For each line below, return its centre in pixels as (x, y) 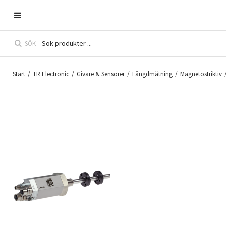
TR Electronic (51, 74)
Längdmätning (152, 74)
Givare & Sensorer (101, 74)
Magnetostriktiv (201, 74)
